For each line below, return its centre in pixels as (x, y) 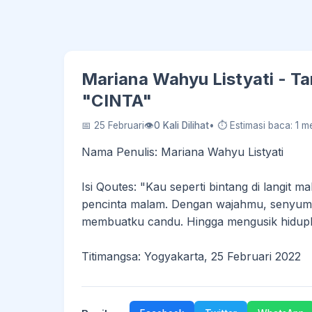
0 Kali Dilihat (181, 125)
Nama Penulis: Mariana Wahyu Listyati (182, 152)
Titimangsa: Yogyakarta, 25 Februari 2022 (191, 256)
